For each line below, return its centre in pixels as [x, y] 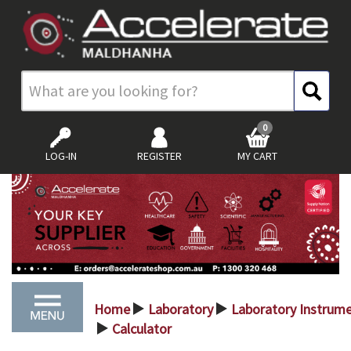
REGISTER [159, 156]
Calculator [142, 328]
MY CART [257, 156]
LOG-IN [61, 156]
